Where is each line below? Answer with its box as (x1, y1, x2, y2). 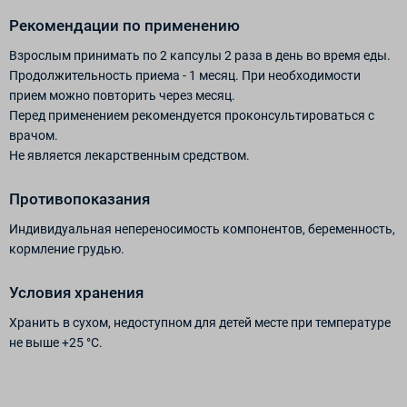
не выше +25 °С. (9, 334, 103, 350)
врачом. (9, 127, 58, 143)
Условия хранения (9, 283, 144, 302)
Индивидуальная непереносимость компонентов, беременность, (9, 221, 395, 236)
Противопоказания (9, 189, 150, 208)
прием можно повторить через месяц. (9, 87, 235, 103)
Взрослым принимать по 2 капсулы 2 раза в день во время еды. (9, 47, 391, 63)
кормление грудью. (9, 241, 124, 256)
